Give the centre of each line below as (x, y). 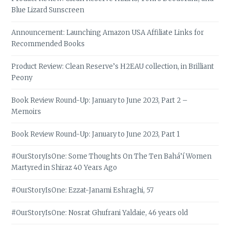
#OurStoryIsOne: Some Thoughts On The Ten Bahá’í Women (112, 157)
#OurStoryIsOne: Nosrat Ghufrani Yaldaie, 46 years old (100, 213)
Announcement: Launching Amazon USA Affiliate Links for (108, 33)
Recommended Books (48, 44)
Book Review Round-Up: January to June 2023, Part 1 (96, 134)
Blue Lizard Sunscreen (48, 10)
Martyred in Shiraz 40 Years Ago (64, 168)
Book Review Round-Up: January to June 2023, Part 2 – (100, 100)
